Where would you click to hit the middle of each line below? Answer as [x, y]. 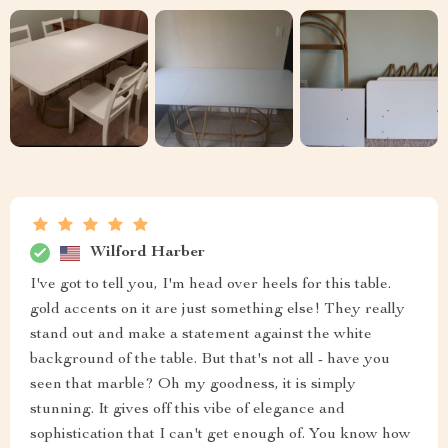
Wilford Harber [147, 252]
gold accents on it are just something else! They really [217, 310]
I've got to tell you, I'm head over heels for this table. [210, 285]
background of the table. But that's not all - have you [210, 360]
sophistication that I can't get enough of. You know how [220, 435]
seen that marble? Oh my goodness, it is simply [193, 385]
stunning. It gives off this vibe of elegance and [187, 410]
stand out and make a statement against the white [201, 335]
